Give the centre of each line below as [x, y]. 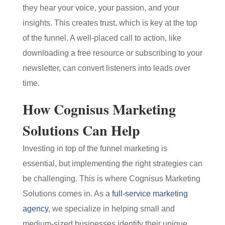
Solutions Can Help [81, 130]
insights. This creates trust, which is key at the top [110, 23]
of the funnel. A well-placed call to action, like [102, 38]
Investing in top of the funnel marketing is [95, 148]
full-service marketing [150, 194]
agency [35, 209]
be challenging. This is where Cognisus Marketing [111, 179]
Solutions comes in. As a [67, 194]
